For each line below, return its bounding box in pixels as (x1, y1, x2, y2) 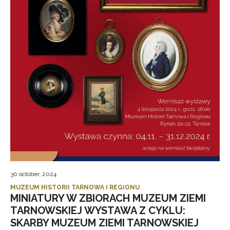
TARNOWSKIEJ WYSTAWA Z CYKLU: (10, 204, 185, 217)
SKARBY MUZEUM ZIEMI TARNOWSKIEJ (10, 217, 199, 229)
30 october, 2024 (10, 170, 56, 178)
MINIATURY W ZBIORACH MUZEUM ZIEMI (10, 192, 206, 204)
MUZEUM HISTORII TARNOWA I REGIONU (10, 184, 140, 191)
